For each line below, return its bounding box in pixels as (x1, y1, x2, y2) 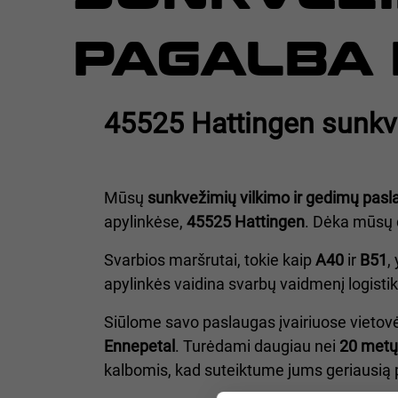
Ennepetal (104, 337, 175, 356)
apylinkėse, (104, 212, 187, 232)
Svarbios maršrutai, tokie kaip (104, 251, 315, 270)
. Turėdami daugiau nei (175, 337, 339, 356)
